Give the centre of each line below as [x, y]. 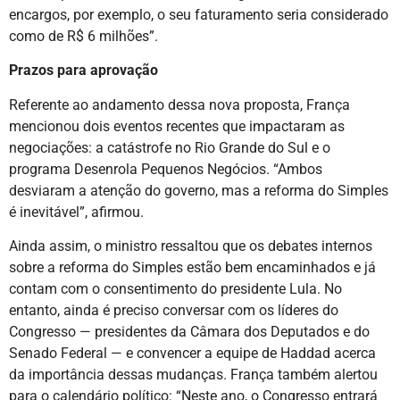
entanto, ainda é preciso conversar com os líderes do [174, 310]
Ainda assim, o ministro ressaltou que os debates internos [191, 246]
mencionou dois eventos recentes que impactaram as [177, 126]
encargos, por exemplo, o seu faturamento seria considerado [199, 14]
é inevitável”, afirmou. [76, 212]
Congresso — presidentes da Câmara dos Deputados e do [189, 331]
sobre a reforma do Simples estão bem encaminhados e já [192, 267]
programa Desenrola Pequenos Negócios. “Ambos [166, 169]
